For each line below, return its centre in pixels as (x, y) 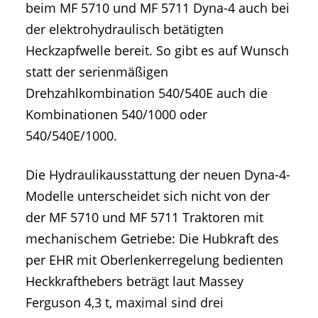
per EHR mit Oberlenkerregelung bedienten (154, 260)
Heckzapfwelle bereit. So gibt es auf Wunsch (157, 51)
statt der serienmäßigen (97, 72)
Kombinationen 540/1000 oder (116, 115)
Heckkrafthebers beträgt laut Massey (135, 281)
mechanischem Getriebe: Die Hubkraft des (152, 239)
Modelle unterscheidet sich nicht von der (148, 196)
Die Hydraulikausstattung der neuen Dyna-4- (158, 175)
